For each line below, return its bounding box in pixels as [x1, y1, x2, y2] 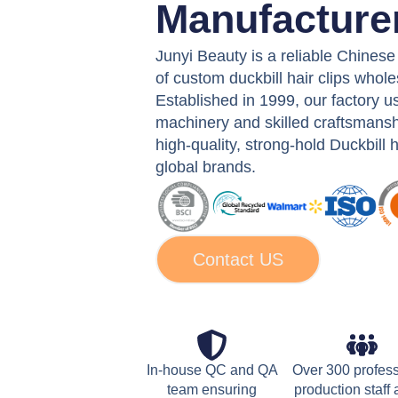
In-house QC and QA [146, 362, 278, 378]
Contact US [193, 249, 284, 269]
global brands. [155, 157, 257, 176]
